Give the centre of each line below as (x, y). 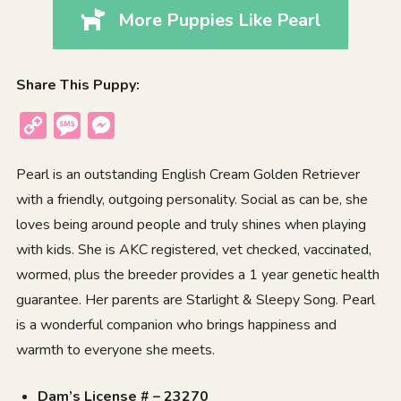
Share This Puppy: (77, 85)
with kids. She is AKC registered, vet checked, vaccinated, (193, 249)
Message (111, 125)
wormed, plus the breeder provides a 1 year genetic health (197, 274)
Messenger (153, 125)
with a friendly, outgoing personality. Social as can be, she (192, 199)
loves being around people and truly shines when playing (191, 224)
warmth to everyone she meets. (115, 350)
